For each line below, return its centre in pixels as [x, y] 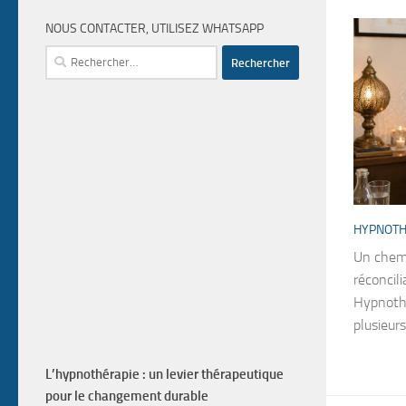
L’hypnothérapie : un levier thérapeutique [164, 374]
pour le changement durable [127, 396]
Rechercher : [79, 55]
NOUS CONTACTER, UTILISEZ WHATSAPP [155, 29]
